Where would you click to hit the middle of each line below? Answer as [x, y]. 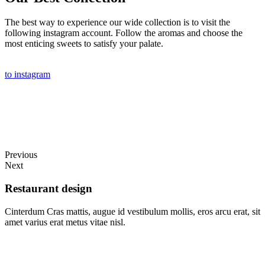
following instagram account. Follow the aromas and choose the [124, 33]
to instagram [28, 75]
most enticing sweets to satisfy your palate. [84, 44]
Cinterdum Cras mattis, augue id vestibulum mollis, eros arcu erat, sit [132, 211]
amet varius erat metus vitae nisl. [65, 222]
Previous [21, 155]
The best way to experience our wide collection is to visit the [117, 22]
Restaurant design [49, 189]
